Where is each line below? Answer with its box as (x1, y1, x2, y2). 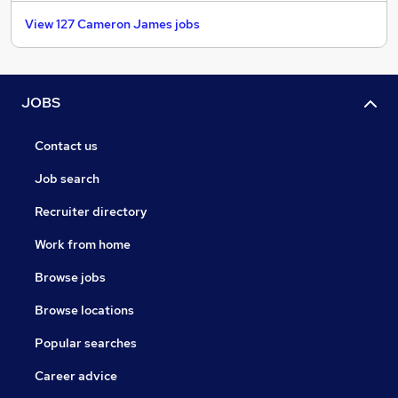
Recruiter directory (35, 203, 147, 220)
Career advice (35, 368, 117, 385)
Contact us (35, 138, 98, 155)
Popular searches (35, 335, 137, 352)
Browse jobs (35, 269, 106, 286)
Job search (35, 171, 99, 187)
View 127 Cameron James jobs (25, 16, 200, 33)
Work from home (35, 236, 131, 253)
